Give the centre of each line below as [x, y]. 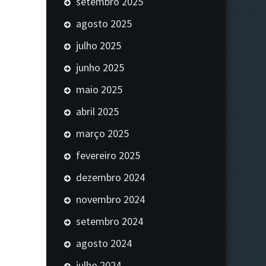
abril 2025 [97, 111]
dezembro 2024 [110, 177]
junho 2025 [100, 67]
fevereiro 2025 [108, 155]
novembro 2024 [110, 199]
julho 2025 [99, 45]
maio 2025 [99, 89]
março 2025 [102, 133]
